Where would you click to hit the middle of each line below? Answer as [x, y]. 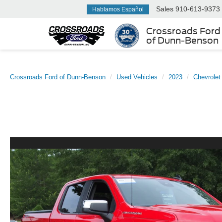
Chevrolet [207, 77]
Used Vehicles [137, 77]
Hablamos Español [118, 9]
